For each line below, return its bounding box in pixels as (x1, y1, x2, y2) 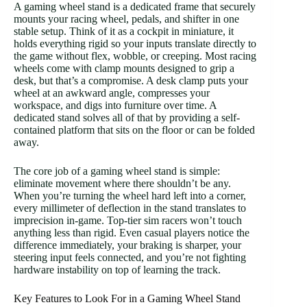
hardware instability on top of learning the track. (14, 263, 221, 275)
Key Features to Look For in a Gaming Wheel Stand (14, 292, 241, 304)
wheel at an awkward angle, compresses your (14, 86, 210, 99)
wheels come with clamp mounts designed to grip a (14, 62, 234, 74)
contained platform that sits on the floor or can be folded (14, 123, 255, 136)
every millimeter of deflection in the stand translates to (14, 201, 246, 214)
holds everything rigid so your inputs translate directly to (14, 37, 256, 49)
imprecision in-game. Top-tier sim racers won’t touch (14, 214, 242, 226)
